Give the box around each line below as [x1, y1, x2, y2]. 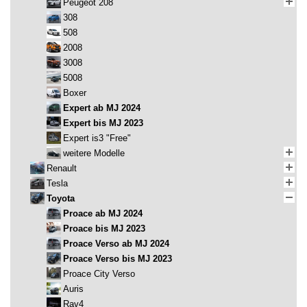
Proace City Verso [63, 269, 135, 280]
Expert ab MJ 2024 [63, 103, 140, 114]
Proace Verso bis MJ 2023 [63, 254, 172, 265]
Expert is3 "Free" [63, 133, 131, 144]
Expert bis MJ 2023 [63, 118, 143, 129]
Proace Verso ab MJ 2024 [63, 238, 169, 249]
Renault [47, 163, 77, 174]
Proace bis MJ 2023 [63, 223, 145, 234]
